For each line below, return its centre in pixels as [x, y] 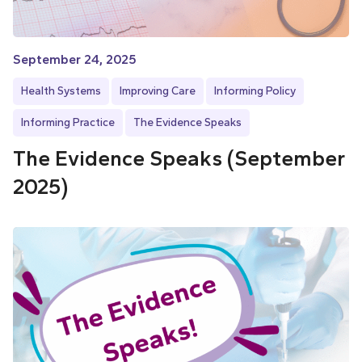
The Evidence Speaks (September [179, 159]
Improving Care [158, 91]
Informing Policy [255, 91]
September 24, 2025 [75, 60]
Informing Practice [68, 123]
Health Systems [61, 91]
